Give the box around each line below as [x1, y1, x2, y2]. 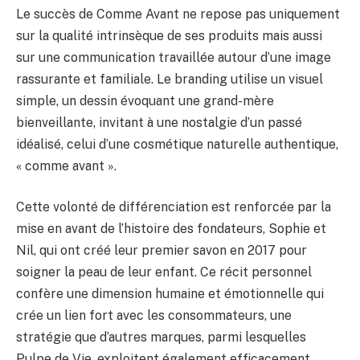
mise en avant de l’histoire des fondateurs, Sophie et [16, 221, 326, 237]
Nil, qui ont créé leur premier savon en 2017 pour [16, 243, 307, 259]
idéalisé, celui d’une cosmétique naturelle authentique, [16, 136, 338, 152]
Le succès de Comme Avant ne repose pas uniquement [16, 6, 340, 22]
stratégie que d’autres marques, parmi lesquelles [16, 329, 306, 346]
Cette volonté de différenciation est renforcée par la [16, 199, 331, 215]
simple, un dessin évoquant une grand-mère [16, 92, 274, 108]
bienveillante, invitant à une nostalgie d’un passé [16, 114, 302, 130]
